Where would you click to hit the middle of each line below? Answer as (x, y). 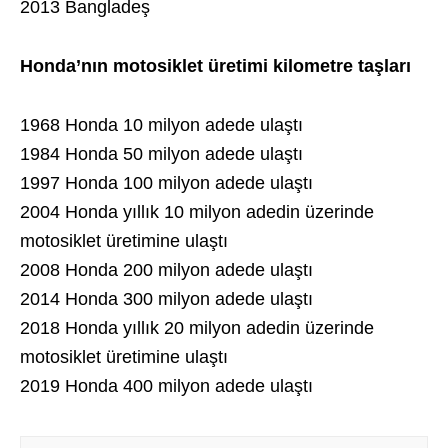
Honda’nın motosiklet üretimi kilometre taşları (215, 66)
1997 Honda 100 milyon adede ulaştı (166, 183)
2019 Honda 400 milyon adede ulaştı (166, 386)
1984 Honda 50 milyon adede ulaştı (161, 154)
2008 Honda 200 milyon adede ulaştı (166, 270)
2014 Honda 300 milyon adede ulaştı (166, 299)
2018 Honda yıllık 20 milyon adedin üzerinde (197, 328)
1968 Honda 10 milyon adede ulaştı (161, 125)
